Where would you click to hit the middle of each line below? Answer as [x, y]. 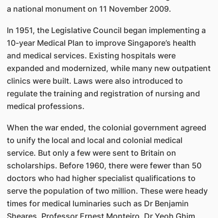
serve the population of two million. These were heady [107, 191]
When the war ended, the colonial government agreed [106, 127]
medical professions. [45, 106]
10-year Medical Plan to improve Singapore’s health [101, 43]
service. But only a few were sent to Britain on [91, 153]
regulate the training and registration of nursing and [103, 93]
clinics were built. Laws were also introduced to [95, 81]
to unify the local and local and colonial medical [94, 140]
